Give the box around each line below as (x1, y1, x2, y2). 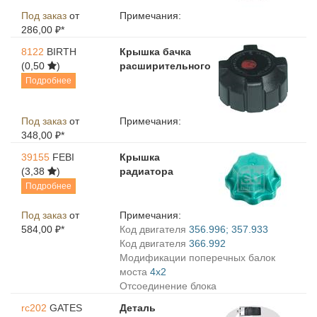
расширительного (120, 60, 212, 71)
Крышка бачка (120, 46, 192, 57)
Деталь (120, 302, 156, 313)
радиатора (120, 166, 174, 177)
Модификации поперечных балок (120, 252, 276, 263)
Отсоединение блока (120, 280, 217, 292)
